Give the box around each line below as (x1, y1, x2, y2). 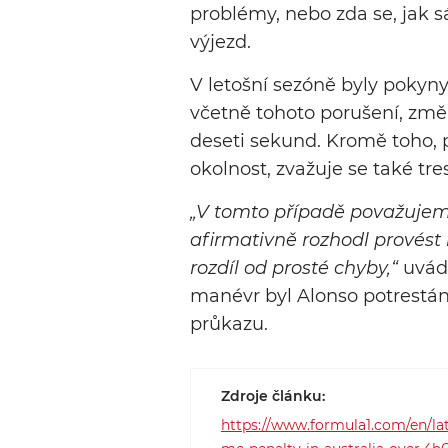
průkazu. (190, 313, 268, 336)
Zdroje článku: (221, 387, 325, 406)
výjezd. (190, 31, 251, 54)
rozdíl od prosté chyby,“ (190, 257, 398, 280)
